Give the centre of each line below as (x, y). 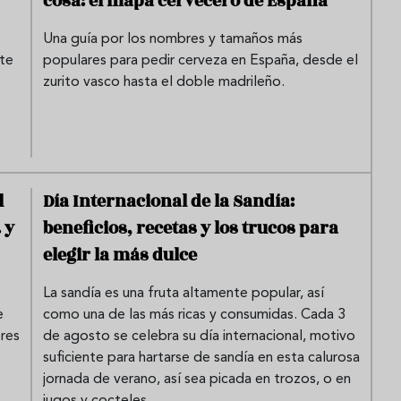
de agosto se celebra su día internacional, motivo (199, 336)
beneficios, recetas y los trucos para (191, 228)
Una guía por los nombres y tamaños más (173, 39)
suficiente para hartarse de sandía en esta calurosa (201, 358)
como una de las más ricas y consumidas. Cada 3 (194, 315)
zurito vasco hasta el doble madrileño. (164, 82)
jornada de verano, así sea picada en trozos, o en (197, 379)
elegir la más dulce (120, 255)
